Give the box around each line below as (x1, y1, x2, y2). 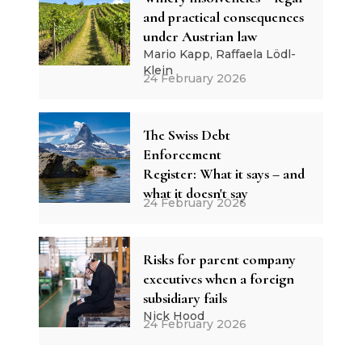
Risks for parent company (142, 250, 296, 268)
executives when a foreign (142, 269, 294, 288)
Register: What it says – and (142, 164, 305, 183)
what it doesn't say (142, 183, 248, 202)
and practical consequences (142, 7, 304, 26)
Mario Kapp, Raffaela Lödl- (142, 46, 296, 61)
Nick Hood (142, 308, 204, 323)
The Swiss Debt (142, 125, 230, 144)
